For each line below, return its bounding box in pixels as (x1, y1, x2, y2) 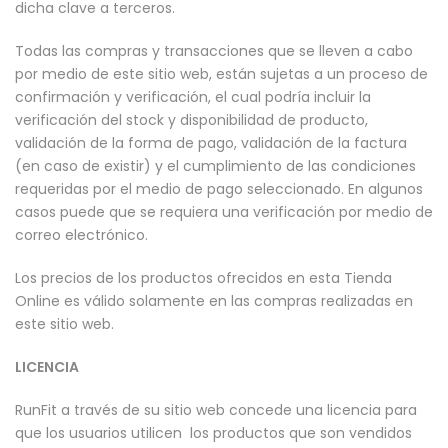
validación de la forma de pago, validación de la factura (15, 133, 407, 154)
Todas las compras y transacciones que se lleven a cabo (15, 41, 413, 62)
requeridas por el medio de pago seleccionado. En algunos (15, 179, 423, 200)
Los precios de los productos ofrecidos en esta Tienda (15, 268, 392, 289)
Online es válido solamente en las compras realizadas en (15, 291, 413, 312)
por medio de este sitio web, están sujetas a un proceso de (15, 64, 428, 85)
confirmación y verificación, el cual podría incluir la (15, 87, 371, 108)
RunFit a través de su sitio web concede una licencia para (15, 400, 417, 421)
